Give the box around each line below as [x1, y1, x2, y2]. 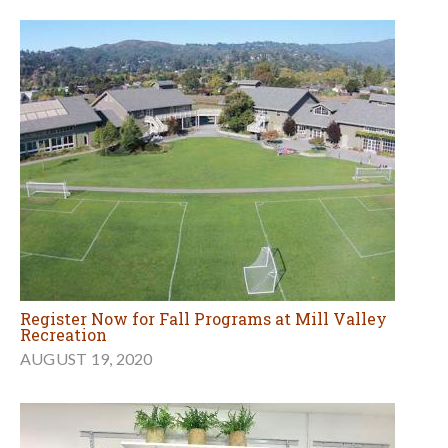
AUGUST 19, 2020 [20, 349, 153, 369]
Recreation [20, 324, 107, 346]
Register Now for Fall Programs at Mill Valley [20, 308, 387, 330]
